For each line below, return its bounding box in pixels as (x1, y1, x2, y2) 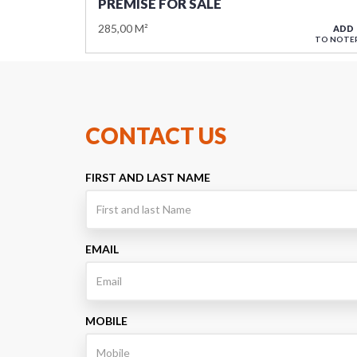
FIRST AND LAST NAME (85, 170, 210, 184)
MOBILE (85, 313, 127, 328)
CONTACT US (85, 121, 226, 149)
